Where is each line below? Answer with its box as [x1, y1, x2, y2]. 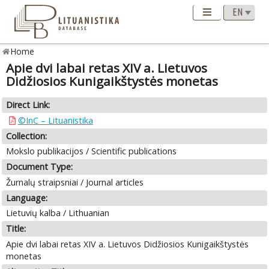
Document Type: [6, 161, 73, 173]
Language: [6, 192, 48, 204]
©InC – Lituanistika [17, 114, 93, 126]
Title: [6, 223, 26, 235]
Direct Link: [6, 99, 50, 111]
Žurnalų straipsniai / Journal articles [6, 176, 144, 188]
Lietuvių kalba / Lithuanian [6, 207, 110, 219]
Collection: [6, 130, 47, 142]
